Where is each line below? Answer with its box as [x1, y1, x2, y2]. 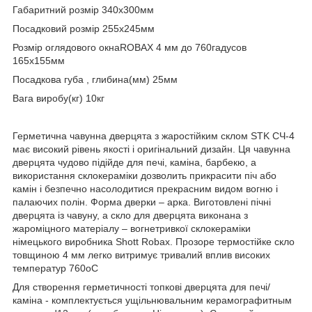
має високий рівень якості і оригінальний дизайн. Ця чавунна [13, 143, 290, 155]
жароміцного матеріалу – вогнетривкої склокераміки [13, 222, 251, 234]
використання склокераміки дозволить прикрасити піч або [13, 169, 276, 181]
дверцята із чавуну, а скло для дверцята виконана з [13, 209, 248, 221]
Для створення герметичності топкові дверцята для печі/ [13, 281, 270, 292]
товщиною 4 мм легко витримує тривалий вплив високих [13, 249, 270, 260]
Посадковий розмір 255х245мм [13, 22, 155, 34]
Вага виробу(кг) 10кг [13, 92, 104, 104]
